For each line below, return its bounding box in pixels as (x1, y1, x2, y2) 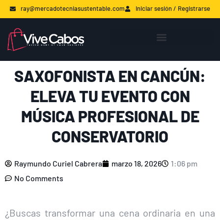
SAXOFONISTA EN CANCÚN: (14, 66, 206, 85)
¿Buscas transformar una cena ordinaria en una (5, 207, 215, 219)
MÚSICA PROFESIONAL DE (21, 107, 199, 126)
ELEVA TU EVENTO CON (30, 86, 190, 106)
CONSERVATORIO (52, 127, 168, 146)
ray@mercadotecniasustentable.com (21, 4, 125, 12)
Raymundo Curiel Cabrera (14, 159, 102, 168)
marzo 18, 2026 (111, 159, 162, 168)
